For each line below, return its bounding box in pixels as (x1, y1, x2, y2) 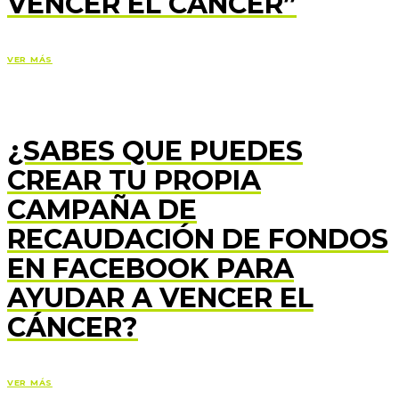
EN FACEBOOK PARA (7, 251, 294, 285)
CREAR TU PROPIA (7, 163, 261, 197)
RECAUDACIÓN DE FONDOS (7, 222, 388, 256)
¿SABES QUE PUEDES (7, 134, 303, 167)
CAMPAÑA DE (7, 192, 197, 226)
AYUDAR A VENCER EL (7, 281, 313, 314)
